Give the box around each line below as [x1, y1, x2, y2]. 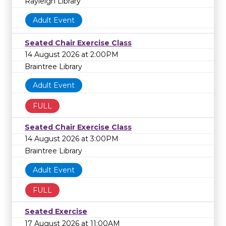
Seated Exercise [25, 207, 87, 216]
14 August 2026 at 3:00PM [25, 134, 119, 144]
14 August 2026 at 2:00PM [25, 50, 119, 60]
